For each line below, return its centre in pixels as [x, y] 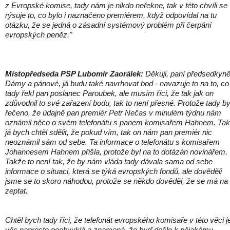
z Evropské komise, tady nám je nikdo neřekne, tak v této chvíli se [116, 5]
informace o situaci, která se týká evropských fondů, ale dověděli [113, 171]
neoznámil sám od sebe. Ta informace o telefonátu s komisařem [112, 142]
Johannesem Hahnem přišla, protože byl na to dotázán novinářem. [116, 152]
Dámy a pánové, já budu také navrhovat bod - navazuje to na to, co [117, 83]
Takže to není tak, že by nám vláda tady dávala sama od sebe [109, 161]
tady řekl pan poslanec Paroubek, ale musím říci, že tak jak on [109, 93]
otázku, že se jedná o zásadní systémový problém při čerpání [108, 25]
